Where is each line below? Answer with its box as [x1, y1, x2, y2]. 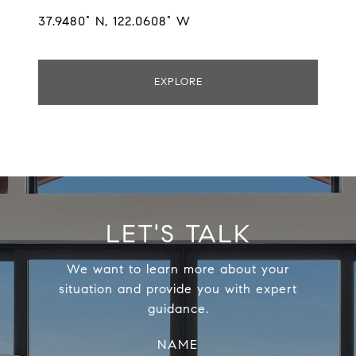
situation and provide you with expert [59, 281, 297, 297]
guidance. [147, 301, 209, 317]
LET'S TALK [105, 218, 251, 250]
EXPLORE [153, 75, 203, 89]
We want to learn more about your [66, 261, 290, 277]
